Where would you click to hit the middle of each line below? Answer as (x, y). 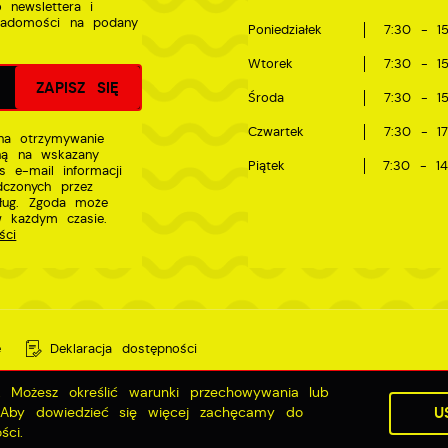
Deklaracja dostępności (123, 348)
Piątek (266, 166)
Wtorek (270, 63)
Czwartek (275, 132)
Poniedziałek (284, 29)
